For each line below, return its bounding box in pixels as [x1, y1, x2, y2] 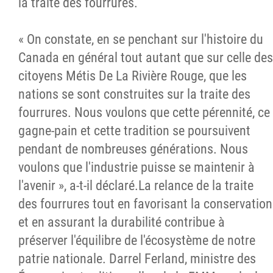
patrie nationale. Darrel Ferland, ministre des [18, 250, 256, 266]
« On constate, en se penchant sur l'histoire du [18, 31, 263, 47]
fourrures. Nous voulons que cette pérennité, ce [18, 104, 270, 120]
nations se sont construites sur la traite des [18, 86, 250, 102]
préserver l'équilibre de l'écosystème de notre [18, 232, 255, 248]
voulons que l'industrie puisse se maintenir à [18, 159, 255, 175]
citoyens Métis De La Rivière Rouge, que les [18, 68, 247, 83]
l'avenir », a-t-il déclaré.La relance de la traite [18, 177, 253, 193]
